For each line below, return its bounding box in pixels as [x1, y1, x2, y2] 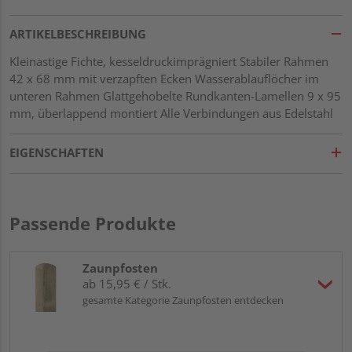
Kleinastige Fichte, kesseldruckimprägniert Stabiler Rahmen [9, 53, 328, 69]
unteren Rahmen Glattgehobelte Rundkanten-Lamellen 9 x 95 [9, 87, 341, 104]
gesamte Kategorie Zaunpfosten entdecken [82, 292, 284, 307]
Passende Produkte [9, 211, 176, 235]
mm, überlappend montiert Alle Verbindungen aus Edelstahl [9, 104, 333, 121]
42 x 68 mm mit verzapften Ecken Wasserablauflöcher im [9, 70, 319, 86]
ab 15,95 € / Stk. [82, 275, 171, 291]
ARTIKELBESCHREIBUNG [9, 25, 146, 42]
